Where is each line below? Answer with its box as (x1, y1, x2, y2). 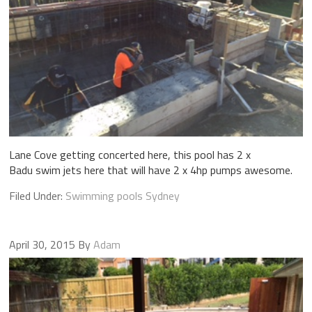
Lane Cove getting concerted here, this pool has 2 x (8, 146, 251, 163)
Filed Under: (8, 187, 65, 204)
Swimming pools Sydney (65, 187, 180, 204)
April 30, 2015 (8, 235, 75, 253)
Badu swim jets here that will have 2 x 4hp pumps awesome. (8, 161, 292, 178)
